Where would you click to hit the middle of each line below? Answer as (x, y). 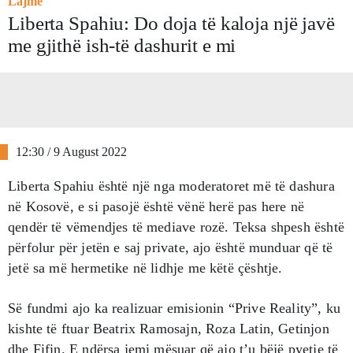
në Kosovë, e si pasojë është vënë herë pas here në (156, 206)
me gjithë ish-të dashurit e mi (122, 45)
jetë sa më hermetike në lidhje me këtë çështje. (145, 268)
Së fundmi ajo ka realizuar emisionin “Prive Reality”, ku (175, 308)
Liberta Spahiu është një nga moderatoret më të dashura (171, 186)
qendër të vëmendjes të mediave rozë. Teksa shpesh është (176, 227)
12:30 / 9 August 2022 (71, 151)
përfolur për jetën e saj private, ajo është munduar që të (171, 247)
